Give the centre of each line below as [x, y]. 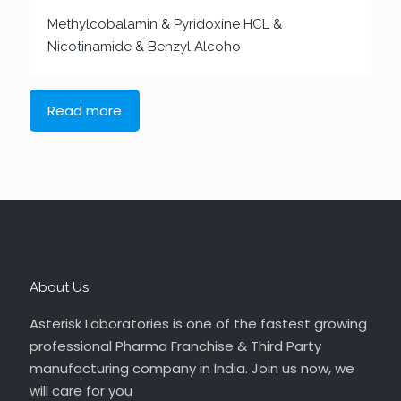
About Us [59, 287]
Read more [85, 111]
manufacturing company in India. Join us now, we [192, 368]
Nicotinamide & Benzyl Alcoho [144, 47]
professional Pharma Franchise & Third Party [175, 346]
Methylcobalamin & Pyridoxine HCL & [165, 24]
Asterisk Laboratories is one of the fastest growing [198, 324]
